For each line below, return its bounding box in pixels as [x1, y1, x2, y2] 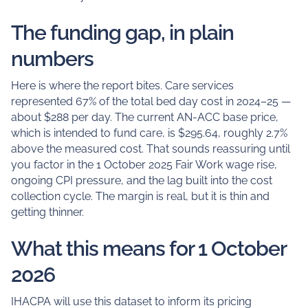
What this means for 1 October [10, 236, 286, 261]
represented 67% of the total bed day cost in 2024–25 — [10, 94, 291, 108]
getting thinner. [10, 205, 84, 219]
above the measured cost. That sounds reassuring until [10, 142, 290, 155]
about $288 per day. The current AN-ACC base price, [10, 110, 278, 124]
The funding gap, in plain [10, 20, 234, 45]
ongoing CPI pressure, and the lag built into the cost [10, 173, 272, 187]
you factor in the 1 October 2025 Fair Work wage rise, [10, 157, 277, 171]
